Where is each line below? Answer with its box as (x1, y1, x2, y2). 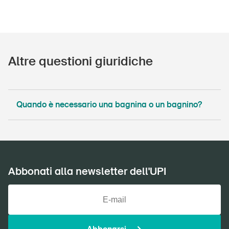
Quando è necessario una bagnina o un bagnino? (16, 99, 202, 110)
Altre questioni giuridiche (8, 53, 153, 69)
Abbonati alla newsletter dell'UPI (8, 165, 166, 178)
